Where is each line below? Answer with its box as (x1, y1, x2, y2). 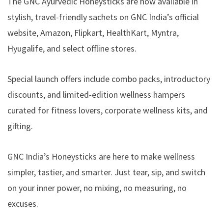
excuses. (7, 197, 38, 209)
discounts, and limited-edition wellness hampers (7, 88, 185, 100)
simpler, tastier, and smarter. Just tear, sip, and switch (7, 166, 205, 178)
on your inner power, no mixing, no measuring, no (7, 182, 187, 193)
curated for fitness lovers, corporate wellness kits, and (7, 104, 208, 116)
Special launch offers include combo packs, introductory (7, 73, 210, 84)
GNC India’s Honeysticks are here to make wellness (7, 150, 195, 162)
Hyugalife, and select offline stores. (7, 42, 137, 54)
